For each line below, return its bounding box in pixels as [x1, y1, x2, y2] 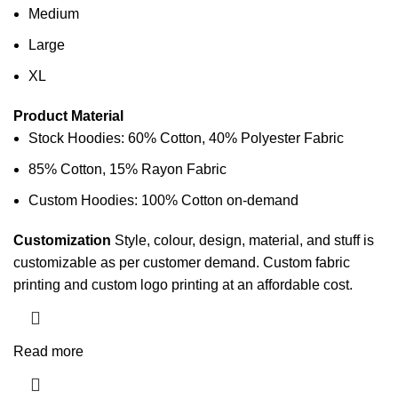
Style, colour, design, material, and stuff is [111, 233, 374, 249]
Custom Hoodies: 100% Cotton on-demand [28, 193, 298, 209]
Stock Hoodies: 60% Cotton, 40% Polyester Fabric [28, 131, 344, 147]
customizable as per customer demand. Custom [13, 255, 315, 271]
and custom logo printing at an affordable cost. [60, 277, 353, 293]
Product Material [13, 108, 123, 124]
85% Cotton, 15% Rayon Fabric [28, 162, 227, 178]
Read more [13, 344, 84, 360]
